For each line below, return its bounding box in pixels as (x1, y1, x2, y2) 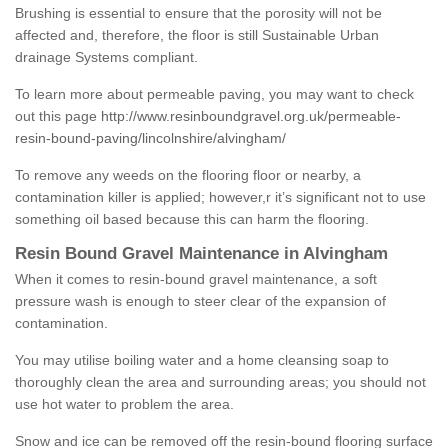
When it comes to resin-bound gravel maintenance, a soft (15, 271, 377, 288)
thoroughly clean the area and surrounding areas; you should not (15, 374, 426, 391)
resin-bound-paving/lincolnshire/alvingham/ (15, 130, 286, 147)
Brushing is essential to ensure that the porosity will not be (15, 5, 382, 22)
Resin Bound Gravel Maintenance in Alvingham (15, 244, 388, 264)
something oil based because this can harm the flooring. (15, 211, 369, 228)
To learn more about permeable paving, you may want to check (15, 86, 414, 103)
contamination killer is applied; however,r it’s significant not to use (15, 189, 426, 206)
